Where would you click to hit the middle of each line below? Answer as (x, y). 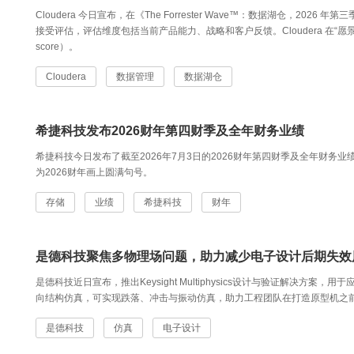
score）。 (57, 47)
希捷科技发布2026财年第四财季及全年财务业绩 (170, 131)
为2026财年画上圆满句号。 (94, 172)
